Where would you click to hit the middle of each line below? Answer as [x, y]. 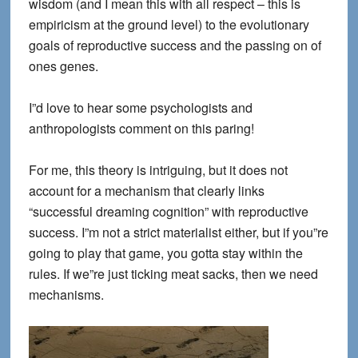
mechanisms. [66, 294]
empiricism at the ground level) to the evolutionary [169, 24]
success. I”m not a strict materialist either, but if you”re [178, 232]
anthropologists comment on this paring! [141, 128]
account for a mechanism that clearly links [146, 191]
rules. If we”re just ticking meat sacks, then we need [173, 274]
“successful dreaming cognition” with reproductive [168, 211]
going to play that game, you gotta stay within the [165, 253]
